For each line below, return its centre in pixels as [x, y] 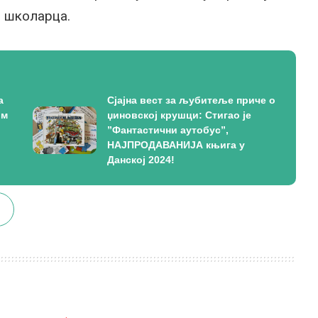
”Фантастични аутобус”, [168, 130]
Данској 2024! [141, 160]
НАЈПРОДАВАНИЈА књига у [176, 145]
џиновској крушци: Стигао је [179, 115]
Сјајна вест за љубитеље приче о [191, 100]
